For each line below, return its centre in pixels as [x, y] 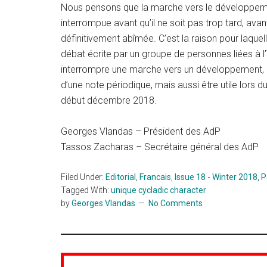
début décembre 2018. [109, 100]
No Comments [176, 203]
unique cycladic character [159, 190]
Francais [155, 177]
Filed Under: [83, 177]
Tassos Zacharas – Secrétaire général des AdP [160, 147]
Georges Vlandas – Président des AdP [141, 131]
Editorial [121, 177]
